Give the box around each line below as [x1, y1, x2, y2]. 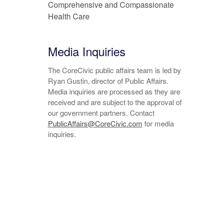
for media [142, 118, 174, 128]
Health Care [47, 10, 90, 22]
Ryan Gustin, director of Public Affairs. [47, 75, 169, 86]
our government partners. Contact [47, 107, 155, 118]
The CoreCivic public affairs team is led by [47, 64, 181, 75]
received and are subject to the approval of [47, 96, 182, 107]
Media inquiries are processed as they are [47, 86, 180, 96]
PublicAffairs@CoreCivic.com [47, 118, 142, 128]
